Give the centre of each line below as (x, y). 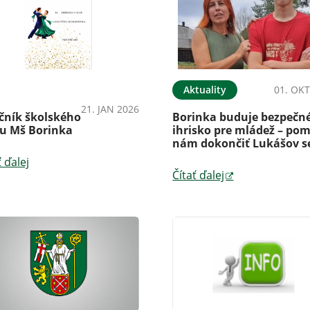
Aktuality (205, 90)
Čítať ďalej (199, 175)
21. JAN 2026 (110, 109)
